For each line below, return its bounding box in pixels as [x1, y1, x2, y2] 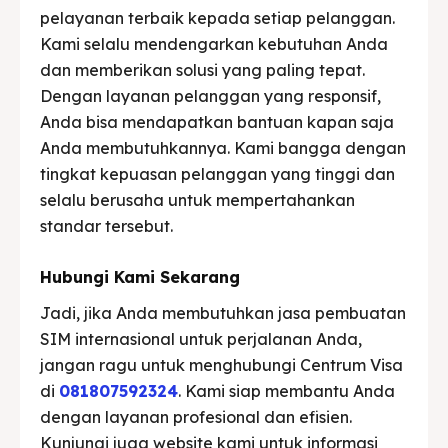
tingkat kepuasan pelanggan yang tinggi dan [40, 163, 395, 184]
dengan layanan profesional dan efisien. [40, 406, 352, 427]
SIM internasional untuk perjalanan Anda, [40, 328, 362, 349]
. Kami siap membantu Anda [178, 380, 395, 401]
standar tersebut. [40, 215, 173, 236]
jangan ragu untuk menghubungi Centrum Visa [40, 354, 403, 375]
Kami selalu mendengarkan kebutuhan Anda [40, 33, 388, 54]
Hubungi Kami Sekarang [40, 266, 240, 287]
